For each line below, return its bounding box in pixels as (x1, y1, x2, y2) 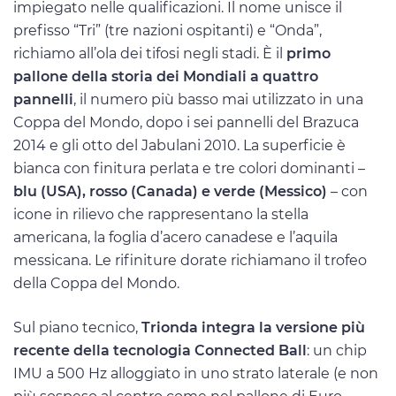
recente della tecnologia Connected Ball (13, 341, 307, 359)
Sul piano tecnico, (13, 318, 141, 336)
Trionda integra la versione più (141, 318, 365, 336)
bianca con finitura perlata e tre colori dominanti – (13, 160, 365, 178)
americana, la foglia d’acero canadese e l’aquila (13, 229, 338, 247)
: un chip (307, 341, 367, 359)
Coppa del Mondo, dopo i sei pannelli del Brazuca (13, 114, 359, 132)
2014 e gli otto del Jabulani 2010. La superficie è (13, 137, 346, 155)
